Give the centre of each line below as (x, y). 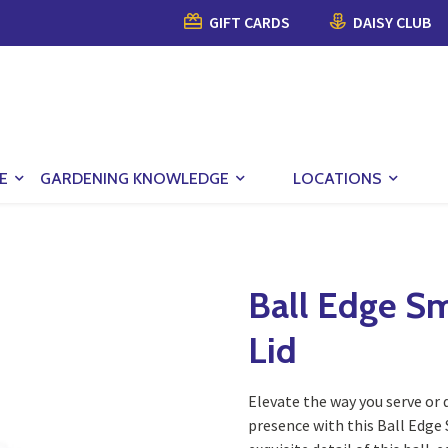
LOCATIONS (337, 178)
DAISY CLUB (390, 22)
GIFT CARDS (248, 22)
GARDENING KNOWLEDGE (134, 178)
